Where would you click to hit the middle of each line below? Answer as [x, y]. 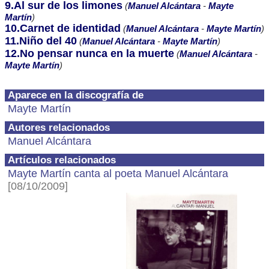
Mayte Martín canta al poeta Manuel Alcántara [118, 174]
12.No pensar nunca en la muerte [89, 53]
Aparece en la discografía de [76, 95]
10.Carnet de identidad [63, 28]
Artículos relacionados [62, 160]
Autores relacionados [59, 128]
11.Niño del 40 [41, 41]
